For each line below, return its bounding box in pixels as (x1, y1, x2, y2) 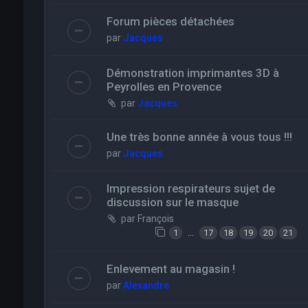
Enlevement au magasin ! (106, 262, 235, 276)
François (137, 213, 174, 225)
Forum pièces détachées (106, 14, 234, 29)
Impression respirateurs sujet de (106, 181, 275, 196)
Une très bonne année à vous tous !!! (106, 130, 292, 144)
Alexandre (122, 280, 169, 291)
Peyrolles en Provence (106, 80, 221, 94)
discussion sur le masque (106, 195, 239, 210)
